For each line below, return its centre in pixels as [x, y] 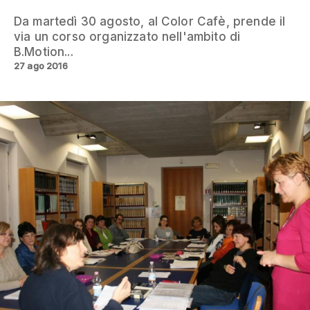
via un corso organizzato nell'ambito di [127, 36]
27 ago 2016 [41, 65]
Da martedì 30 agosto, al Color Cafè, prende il [150, 21]
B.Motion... [44, 52]
